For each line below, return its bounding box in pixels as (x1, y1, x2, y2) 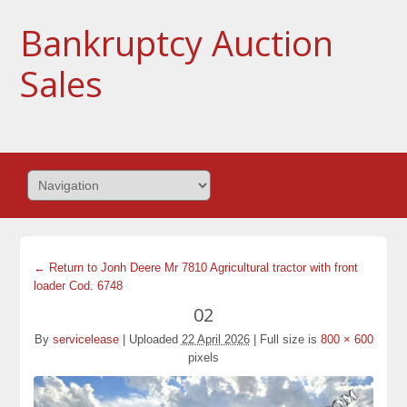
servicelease (52, 333, 119, 346)
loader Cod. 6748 (34, 279, 124, 293)
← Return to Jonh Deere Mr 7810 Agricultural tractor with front (34, 261, 359, 274)
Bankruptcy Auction (20, 19, 334, 66)
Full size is (255, 333, 321, 346)
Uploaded (128, 333, 178, 346)
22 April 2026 (181, 333, 250, 346)
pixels (188, 351, 219, 364)
